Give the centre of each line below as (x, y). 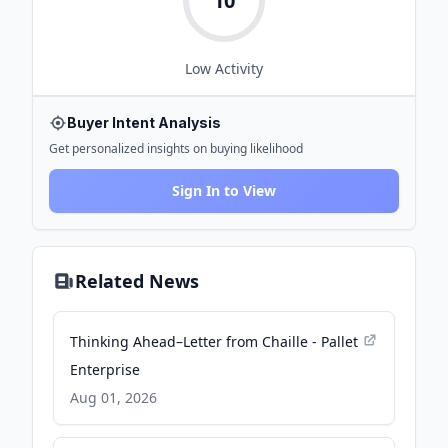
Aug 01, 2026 (113, 397)
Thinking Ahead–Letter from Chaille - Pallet (214, 341)
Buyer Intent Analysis (144, 122)
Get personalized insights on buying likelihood (176, 148)
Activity (237, 68)
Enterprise (105, 369)
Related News (137, 281)
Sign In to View (224, 190)
